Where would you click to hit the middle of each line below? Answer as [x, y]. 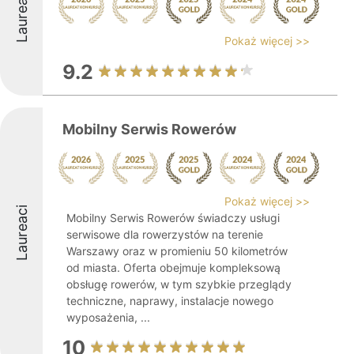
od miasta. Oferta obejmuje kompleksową [173, 267]
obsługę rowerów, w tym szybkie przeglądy [179, 284]
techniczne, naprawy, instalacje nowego [170, 301]
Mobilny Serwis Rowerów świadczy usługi [173, 218]
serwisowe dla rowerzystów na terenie [165, 234]
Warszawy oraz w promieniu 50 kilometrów [177, 251]
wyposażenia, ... [108, 317]
